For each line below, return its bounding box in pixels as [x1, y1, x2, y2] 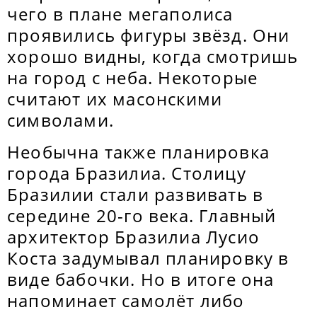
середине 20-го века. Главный [7, 204, 277, 227]
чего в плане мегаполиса [7, 2, 234, 25]
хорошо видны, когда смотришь [7, 45, 299, 68]
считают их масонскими [7, 87, 223, 110]
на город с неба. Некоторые [7, 66, 258, 89]
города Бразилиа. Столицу [7, 161, 246, 185]
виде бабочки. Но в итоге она [7, 267, 275, 291]
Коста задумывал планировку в [7, 246, 289, 270]
